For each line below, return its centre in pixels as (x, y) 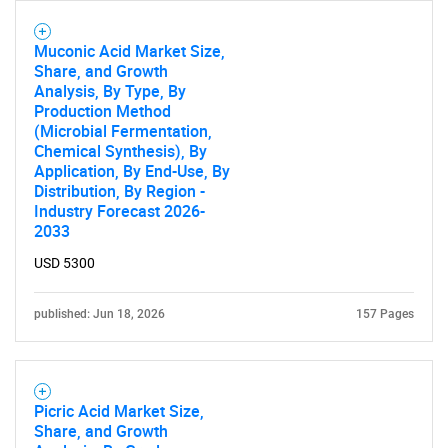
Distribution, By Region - (119, 191)
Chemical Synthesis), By (120, 151)
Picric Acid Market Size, (119, 411)
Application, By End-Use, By (132, 171)
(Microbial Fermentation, (123, 131)
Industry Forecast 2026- (119, 211)
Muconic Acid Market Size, (129, 51)
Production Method (102, 111)
